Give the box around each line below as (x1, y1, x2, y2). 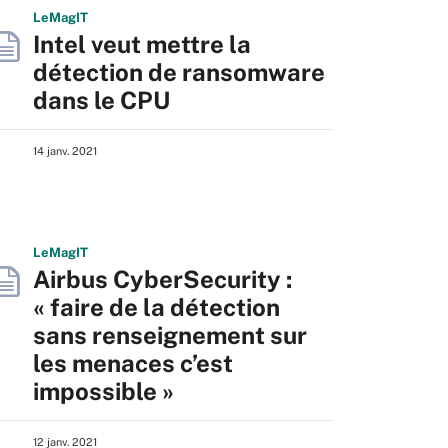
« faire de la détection (33, 293, 280, 321)
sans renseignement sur (33, 321, 307, 349)
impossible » (33, 377, 174, 405)
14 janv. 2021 (33, 145, 97, 157)
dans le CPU (33, 86, 170, 114)
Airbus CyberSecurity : (33, 265, 292, 293)
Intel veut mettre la (33, 30, 251, 58)
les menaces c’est (33, 349, 233, 377)
